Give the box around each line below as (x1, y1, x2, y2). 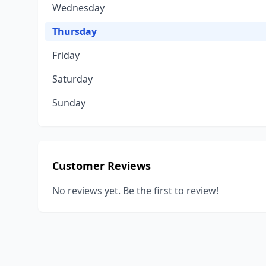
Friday (52, 49, 80, 62)
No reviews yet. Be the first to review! (52, 184, 218, 197)
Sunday (52, 96, 85, 109)
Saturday (52, 72, 93, 85)
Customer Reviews (52, 159, 151, 173)
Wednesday (52, 1, 104, 14)
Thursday (52, 25, 97, 38)
